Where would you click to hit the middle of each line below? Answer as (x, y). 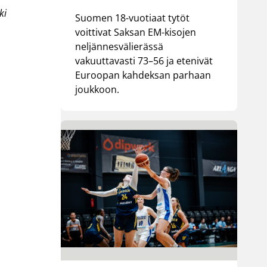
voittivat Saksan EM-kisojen (136, 32)
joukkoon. (97, 89)
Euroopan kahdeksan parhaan (143, 75)
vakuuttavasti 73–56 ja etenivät (144, 60)
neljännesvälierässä (119, 46)
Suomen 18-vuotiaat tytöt (133, 18)
